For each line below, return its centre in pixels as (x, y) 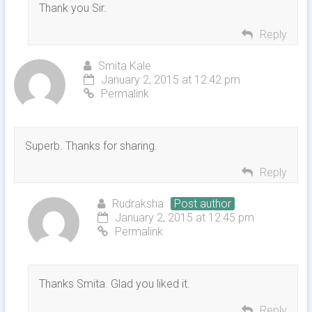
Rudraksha (138, 204)
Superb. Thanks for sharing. (91, 146)
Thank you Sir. (72, 8)
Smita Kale (124, 66)
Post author (202, 204)
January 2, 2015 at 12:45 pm (184, 218)
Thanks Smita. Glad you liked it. (114, 284)
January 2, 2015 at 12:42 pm (170, 80)
